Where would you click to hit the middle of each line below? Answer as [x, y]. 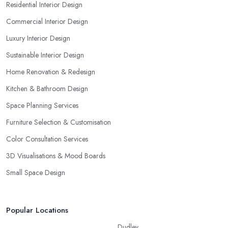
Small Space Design [36, 172]
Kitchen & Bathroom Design [47, 88]
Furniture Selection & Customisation [59, 122]
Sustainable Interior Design [45, 55]
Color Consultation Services [47, 139]
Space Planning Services [42, 105]
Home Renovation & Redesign [51, 72]
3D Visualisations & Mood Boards [56, 155]
